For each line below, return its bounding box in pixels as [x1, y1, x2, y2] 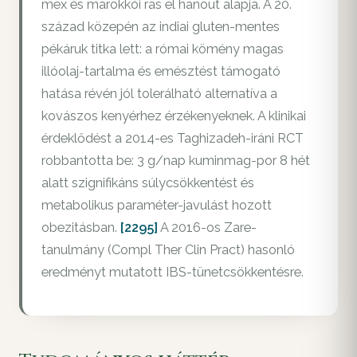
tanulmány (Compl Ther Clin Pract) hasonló [41, 242, 295, 258]
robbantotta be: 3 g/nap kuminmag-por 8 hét [41, 153, 310, 169]
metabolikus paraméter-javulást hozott [41, 198, 272, 214]
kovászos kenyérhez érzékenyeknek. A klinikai [41, 108, 306, 124]
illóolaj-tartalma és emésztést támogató [41, 64, 280, 80]
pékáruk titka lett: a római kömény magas [41, 41, 284, 57]
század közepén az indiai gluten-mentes [41, 19, 280, 35]
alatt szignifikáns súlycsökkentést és [41, 175, 254, 191]
